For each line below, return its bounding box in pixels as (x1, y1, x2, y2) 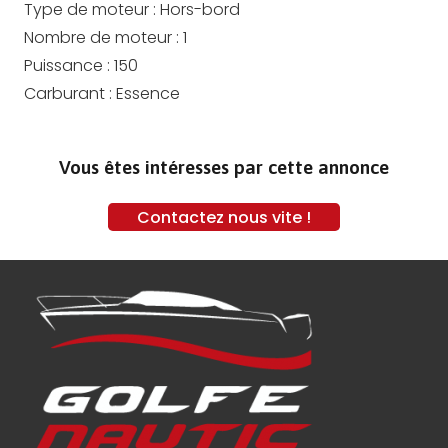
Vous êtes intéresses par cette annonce (59, 155, 389, 178)
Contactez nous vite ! (137, 205, 311, 229)
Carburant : (24, 81, 116, 105)
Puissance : (24, 53, 114, 77)
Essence (116, 81, 180, 105)
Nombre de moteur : (24, 25, 183, 49)
